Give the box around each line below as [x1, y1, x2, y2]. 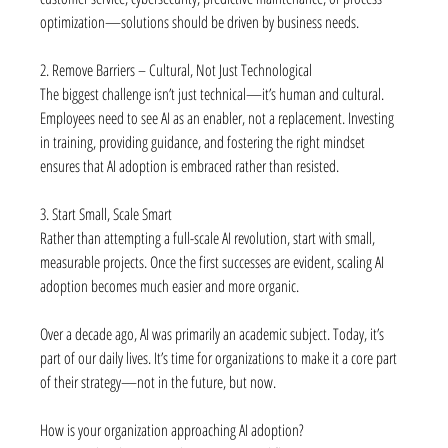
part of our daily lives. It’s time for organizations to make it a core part [40, 346, 401, 369]
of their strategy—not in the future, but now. [40, 370, 277, 393]
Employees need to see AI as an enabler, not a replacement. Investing [40, 106, 398, 129]
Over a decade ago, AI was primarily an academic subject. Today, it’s [40, 322, 388, 345]
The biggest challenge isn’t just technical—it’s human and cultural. [40, 82, 388, 105]
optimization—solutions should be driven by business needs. [40, 10, 360, 33]
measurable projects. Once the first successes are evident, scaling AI [40, 250, 388, 273]
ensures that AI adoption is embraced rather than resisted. [40, 154, 340, 177]
